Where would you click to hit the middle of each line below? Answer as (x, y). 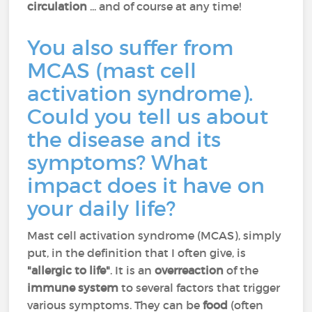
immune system (75, 288)
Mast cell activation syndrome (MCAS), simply (155, 235)
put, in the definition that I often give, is (137, 253)
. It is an (133, 270)
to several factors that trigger (201, 288)
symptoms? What (118, 163)
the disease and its (124, 140)
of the (243, 270)
